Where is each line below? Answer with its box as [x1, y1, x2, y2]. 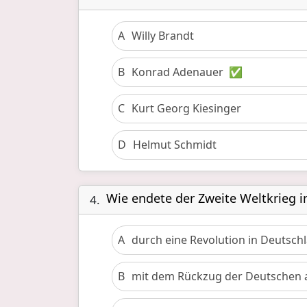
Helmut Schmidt [133, 137, 217, 152]
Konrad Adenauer [132, 64, 223, 79]
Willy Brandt [132, 28, 194, 43]
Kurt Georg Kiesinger [132, 101, 241, 116]
